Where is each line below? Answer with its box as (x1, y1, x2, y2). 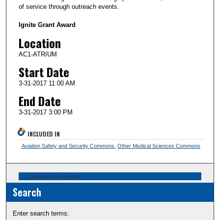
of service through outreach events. (18, 3, 119, 11)
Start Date (18, 62, 69, 81)
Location (18, 33, 61, 52)
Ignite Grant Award (18, 21, 76, 28)
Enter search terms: (13, 209, 70, 217)
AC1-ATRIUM (18, 50, 57, 58)
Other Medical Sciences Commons (117, 142, 201, 149)
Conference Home (24, 172, 82, 180)
